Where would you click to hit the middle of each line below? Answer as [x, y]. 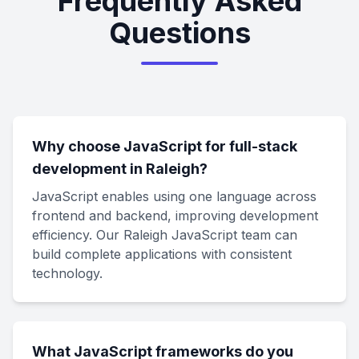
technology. [67, 273]
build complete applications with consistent [162, 254]
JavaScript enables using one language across [174, 196]
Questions [179, 33]
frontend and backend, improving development [175, 216]
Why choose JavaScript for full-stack [165, 146]
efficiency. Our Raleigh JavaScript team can [165, 235]
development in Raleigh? [120, 169]
